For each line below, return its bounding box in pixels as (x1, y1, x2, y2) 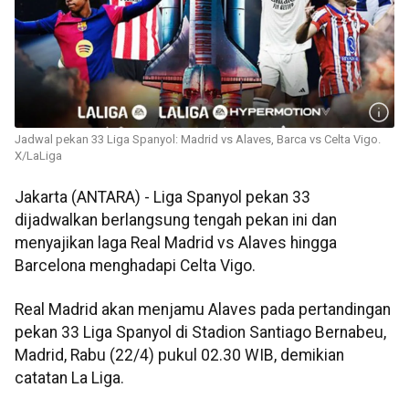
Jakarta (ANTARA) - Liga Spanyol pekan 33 (15, 188, 310, 207)
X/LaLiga (15, 149, 62, 163)
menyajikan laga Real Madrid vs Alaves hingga (15, 234, 337, 253)
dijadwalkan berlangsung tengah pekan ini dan (15, 211, 337, 230)
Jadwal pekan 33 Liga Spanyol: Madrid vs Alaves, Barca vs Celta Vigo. (15, 132, 381, 147)
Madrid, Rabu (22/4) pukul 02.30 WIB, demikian (15, 345, 344, 364)
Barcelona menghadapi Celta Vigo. (15, 257, 256, 276)
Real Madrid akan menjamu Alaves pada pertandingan (15, 299, 391, 319)
